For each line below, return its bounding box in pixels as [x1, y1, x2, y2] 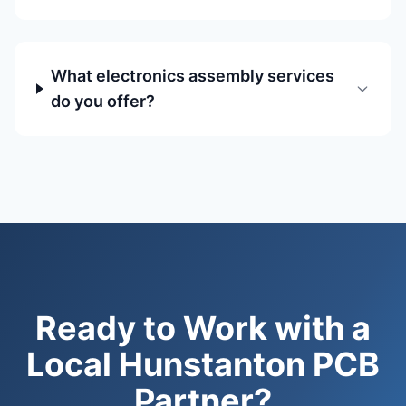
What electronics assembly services [51, 66, 335, 85]
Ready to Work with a [35, 308, 371, 348]
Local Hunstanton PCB [26, 344, 380, 384]
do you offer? [51, 92, 156, 111]
